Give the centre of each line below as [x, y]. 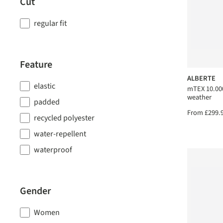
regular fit [50, 23]
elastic [45, 86]
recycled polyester [64, 118]
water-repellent [60, 134]
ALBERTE [201, 78]
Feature [36, 65]
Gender [35, 191]
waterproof [53, 150]
